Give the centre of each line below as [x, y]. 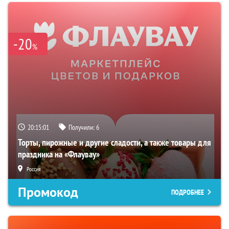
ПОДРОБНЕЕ [188, 192]
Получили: [82, 127]
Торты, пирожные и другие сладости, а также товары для [114, 142]
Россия [34, 169]
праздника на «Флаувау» [59, 154]
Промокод [48, 192]
